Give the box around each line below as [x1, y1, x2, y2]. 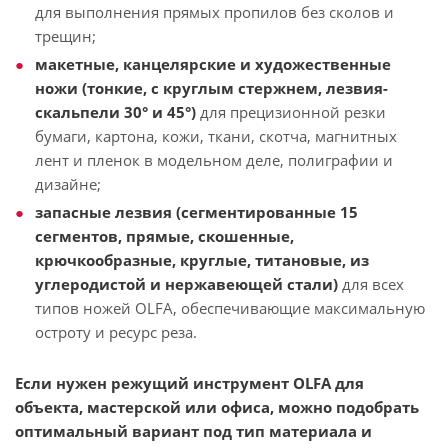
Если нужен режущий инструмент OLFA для [15, 373, 364, 393]
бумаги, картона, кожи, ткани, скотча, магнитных [35, 126, 397, 146]
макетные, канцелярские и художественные [35, 54, 391, 74]
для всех [338, 274, 404, 294]
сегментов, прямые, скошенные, [35, 226, 294, 246]
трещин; [35, 26, 96, 46]
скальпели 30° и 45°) [35, 102, 196, 122]
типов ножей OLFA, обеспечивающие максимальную [35, 298, 425, 318]
